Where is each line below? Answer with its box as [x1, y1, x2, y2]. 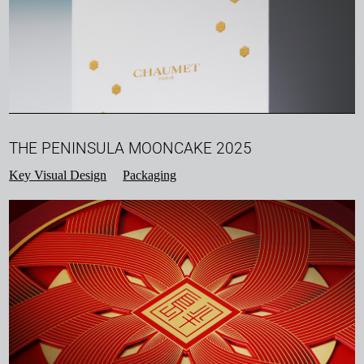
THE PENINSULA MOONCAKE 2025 [9, 139, 253, 158]
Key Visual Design [9, 168, 107, 183]
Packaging [123, 168, 177, 183]
